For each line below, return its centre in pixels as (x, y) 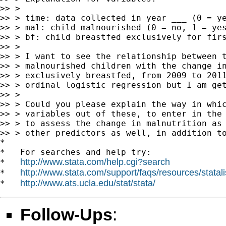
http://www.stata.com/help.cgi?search (95, 162)
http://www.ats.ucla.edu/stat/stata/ (88, 183)
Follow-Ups (66, 214)
